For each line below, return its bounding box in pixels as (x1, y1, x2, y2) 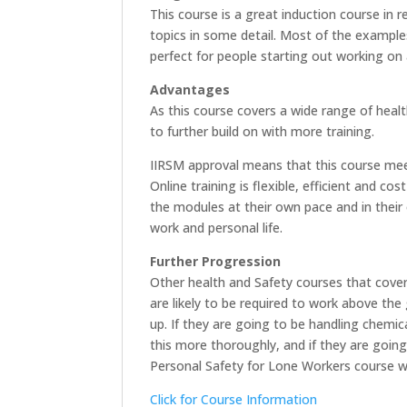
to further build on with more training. (150, 122, 375, 140)
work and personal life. (150, 218, 283, 236)
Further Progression (150, 252, 282, 270)
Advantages (150, 80, 231, 98)
